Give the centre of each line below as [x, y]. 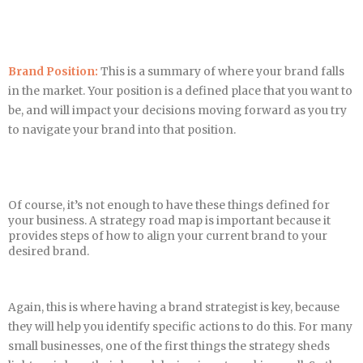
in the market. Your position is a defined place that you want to [180, 91]
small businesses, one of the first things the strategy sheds [169, 347]
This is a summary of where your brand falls [221, 71]
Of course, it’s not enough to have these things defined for [169, 206]
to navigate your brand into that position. [122, 130]
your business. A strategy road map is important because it [169, 221]
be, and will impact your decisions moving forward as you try [177, 110]
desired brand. [49, 252]
